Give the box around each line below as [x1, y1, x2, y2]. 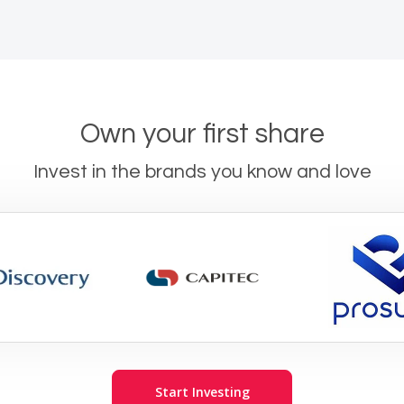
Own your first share [79, 120, 325, 149]
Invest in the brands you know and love [32, 161, 372, 183]
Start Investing [154, 383, 250, 401]
